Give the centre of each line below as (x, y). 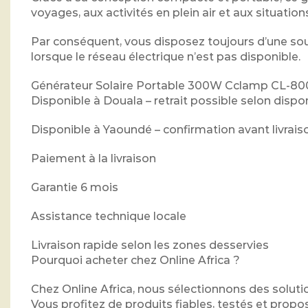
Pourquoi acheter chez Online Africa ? (135, 261)
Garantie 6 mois (75, 188)
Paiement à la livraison (93, 159)
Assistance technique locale (109, 217)
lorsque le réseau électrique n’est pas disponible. (166, 57)
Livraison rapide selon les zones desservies (150, 245)
